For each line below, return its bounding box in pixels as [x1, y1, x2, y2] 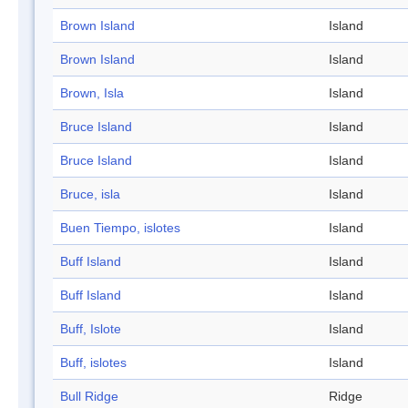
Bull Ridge [60, 389, 118, 404]
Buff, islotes [60, 355, 127, 371]
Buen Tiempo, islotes [60, 220, 180, 236]
